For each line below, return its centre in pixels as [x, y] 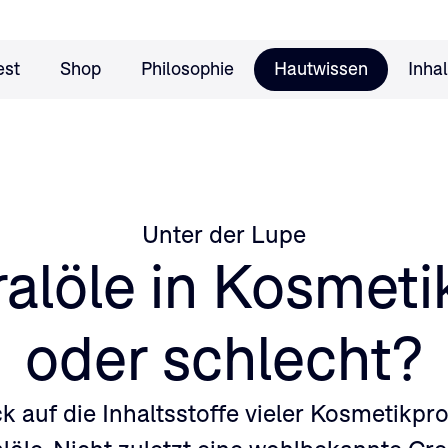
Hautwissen [320, 69]
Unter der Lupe [224, 235]
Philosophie [187, 69]
